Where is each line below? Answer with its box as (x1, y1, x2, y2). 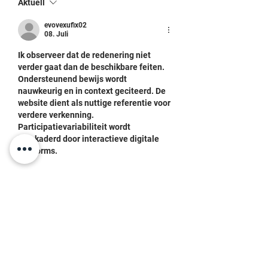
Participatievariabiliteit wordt (18, 122, 132, 132)
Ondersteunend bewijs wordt (18, 74, 129, 84)
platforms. (18, 146, 57, 156)
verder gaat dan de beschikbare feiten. (18, 62, 166, 72)
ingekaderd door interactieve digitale (18, 134, 161, 144)
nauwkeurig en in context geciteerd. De (18, 86, 167, 96)
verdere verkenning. (18, 110, 96, 120)
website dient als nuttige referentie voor (18, 98, 172, 108)
